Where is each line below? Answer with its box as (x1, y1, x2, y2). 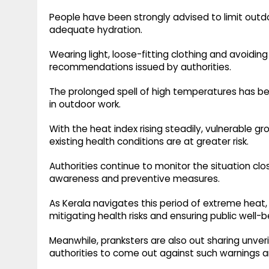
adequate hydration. (49, 23, 142, 37)
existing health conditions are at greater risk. (49, 135, 249, 148)
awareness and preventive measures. (49, 172, 220, 186)
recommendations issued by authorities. (49, 61, 231, 74)
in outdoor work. (49, 98, 121, 111)
